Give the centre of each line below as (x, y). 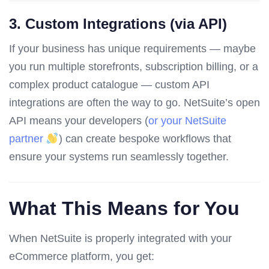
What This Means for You (124, 209)
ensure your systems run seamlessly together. (119, 157)
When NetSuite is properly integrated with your (120, 239)
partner (28, 139)
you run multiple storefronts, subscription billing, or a (134, 67)
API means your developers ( (79, 121)
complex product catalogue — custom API (109, 85)
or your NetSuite (187, 121)
